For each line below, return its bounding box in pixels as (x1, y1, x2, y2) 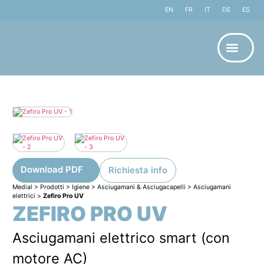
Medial (12, 183, 32, 191)
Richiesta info (108, 165, 168, 176)
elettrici (12, 192, 35, 200)
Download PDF (20, 164, 83, 175)
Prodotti (39, 183, 64, 191)
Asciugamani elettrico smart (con (12, 229, 230, 246)
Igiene (71, 183, 90, 191)
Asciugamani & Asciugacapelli (97, 183, 186, 191)
